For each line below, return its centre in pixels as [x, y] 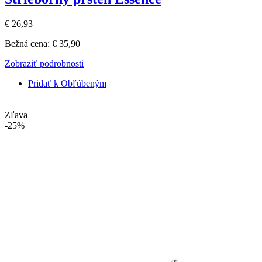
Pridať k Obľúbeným [67, 83]
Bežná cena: [27, 43]
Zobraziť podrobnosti [44, 63]
